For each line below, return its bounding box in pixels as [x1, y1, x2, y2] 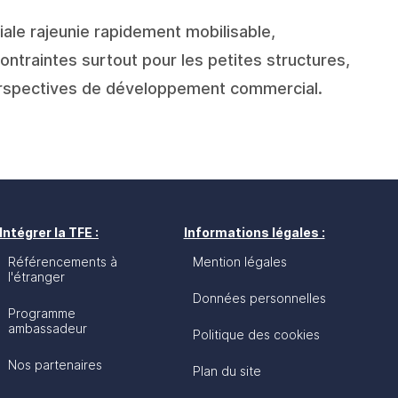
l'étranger [8, 269, 65, 284]
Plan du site [192, 363, 261, 378]
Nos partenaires [8, 357, 102, 372]
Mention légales [192, 254, 287, 269]
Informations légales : [183, 225, 325, 240]
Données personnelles [192, 291, 326, 306]
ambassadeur [8, 321, 87, 336]
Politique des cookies [192, 327, 320, 342]
